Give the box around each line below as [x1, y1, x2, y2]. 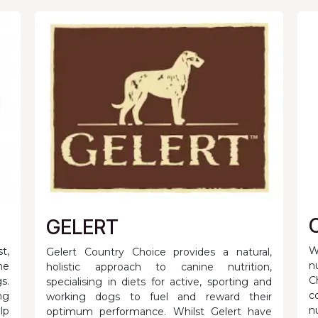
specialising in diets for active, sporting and [46, 275, 272, 289]
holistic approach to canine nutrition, [46, 261, 272, 274]
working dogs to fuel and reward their [46, 290, 272, 304]
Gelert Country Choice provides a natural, [46, 246, 272, 259]
